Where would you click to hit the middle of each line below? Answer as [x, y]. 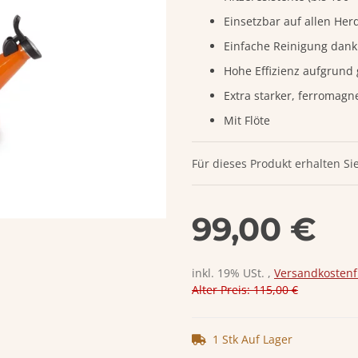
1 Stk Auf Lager [253, 340]
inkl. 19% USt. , [233, 273]
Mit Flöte [247, 121]
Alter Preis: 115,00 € [245, 290]
